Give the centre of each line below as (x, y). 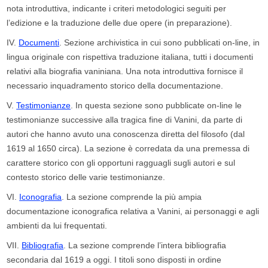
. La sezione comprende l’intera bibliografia (145, 245)
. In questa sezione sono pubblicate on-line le (156, 105)
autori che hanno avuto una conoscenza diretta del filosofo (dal (126, 134)
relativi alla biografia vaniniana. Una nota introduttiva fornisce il (125, 71)
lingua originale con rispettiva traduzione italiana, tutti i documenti (130, 57)
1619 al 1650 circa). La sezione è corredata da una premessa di (128, 148)
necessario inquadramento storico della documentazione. (115, 85)
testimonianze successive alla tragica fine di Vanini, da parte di (125, 119)
